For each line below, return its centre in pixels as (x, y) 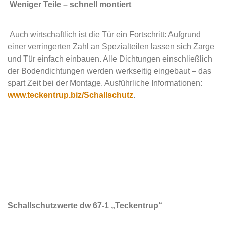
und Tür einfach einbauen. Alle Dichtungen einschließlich (110, 59)
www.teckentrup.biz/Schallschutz (70, 95)
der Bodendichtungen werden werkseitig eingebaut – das (109, 71)
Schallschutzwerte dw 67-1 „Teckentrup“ (85, 206)
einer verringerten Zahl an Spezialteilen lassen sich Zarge (111, 47)
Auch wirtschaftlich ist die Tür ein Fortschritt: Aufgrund (105, 35)
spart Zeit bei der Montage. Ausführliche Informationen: (105, 83)
